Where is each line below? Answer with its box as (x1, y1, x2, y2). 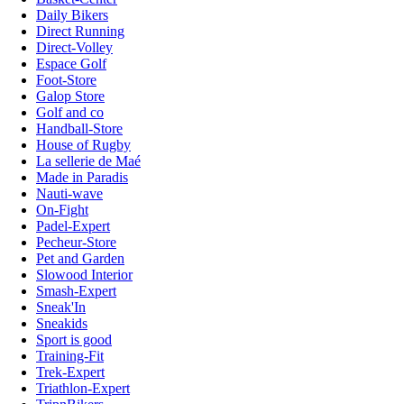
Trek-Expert (36, 363, 105, 380)
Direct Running (36, 23, 124, 39)
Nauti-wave (36, 185, 103, 201)
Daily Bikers (36, 6, 108, 23)
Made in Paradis (36, 169, 128, 185)
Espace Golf (36, 55, 106, 71)
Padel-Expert (36, 217, 110, 234)
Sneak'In (36, 298, 86, 315)
